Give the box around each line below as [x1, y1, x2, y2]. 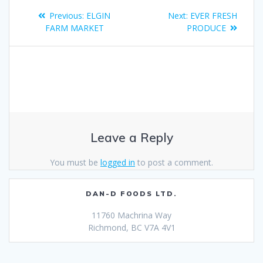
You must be [50, 157, 100, 168]
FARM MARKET [45, 22, 104, 34]
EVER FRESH [190, 10, 237, 22]
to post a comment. [135, 157, 213, 168]
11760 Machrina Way [92, 209, 171, 221]
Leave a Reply [90, 130, 173, 146]
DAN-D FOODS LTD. [85, 188, 178, 198]
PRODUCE [187, 22, 226, 34]
